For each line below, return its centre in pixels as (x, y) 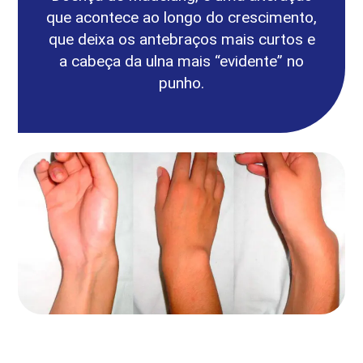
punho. (181, 83)
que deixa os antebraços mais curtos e (181, 40)
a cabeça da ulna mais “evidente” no (181, 62)
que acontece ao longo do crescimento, (181, 18)
